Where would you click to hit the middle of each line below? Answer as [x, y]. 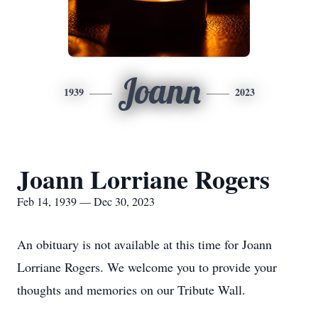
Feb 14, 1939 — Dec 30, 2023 [86, 201]
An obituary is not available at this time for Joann [144, 244]
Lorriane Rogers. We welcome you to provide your [147, 267]
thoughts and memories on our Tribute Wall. [131, 290]
